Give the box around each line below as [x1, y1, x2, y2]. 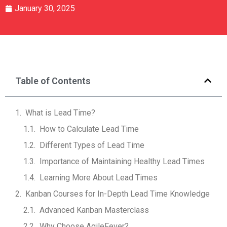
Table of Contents [15, 75, 91, 86]
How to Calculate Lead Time [40, 124, 139, 134]
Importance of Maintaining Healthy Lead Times [40, 156, 205, 166]
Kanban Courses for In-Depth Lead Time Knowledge [25, 188, 210, 199]
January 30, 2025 [15, 3, 75, 13]
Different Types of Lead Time [40, 140, 144, 150]
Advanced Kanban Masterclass [40, 205, 149, 215]
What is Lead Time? [25, 107, 95, 118]
